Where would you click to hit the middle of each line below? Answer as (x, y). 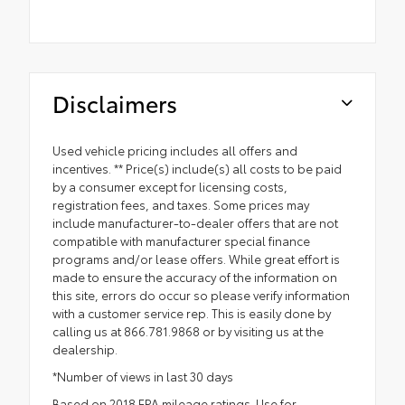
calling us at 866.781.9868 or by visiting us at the (188, 331)
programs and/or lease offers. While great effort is (196, 259)
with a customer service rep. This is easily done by (192, 313)
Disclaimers (115, 103)
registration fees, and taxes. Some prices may (181, 205)
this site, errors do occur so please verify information (201, 295)
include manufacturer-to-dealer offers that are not (195, 223)
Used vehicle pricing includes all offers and (175, 151)
